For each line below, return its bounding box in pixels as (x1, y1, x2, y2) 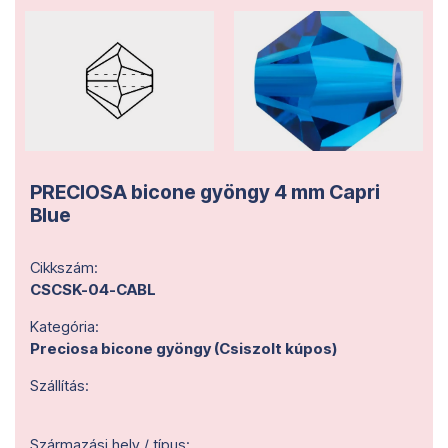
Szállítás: (30, 376, 89, 395)
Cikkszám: (30, 258, 98, 277)
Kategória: (30, 317, 99, 336)
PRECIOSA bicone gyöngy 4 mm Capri (30, 180, 380, 204)
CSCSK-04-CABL (30, 280, 156, 299)
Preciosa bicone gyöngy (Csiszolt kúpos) (30, 339, 337, 358)
